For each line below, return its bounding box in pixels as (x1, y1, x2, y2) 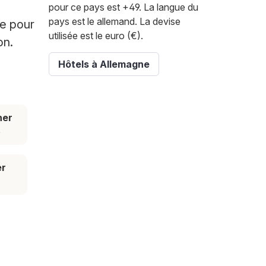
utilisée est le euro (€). (49, 30, 143, 42)
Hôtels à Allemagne (58, 58, 150, 71)
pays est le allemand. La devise (49, 15, 180, 28)
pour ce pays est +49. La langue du (49, 1, 198, 14)
